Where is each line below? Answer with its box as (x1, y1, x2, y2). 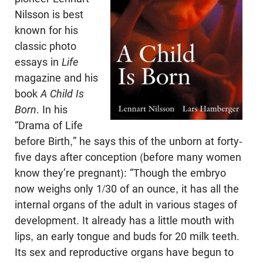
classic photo (15, 40, 76, 53)
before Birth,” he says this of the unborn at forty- (15, 135, 242, 148)
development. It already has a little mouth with (15, 214, 234, 227)
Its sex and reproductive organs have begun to (15, 246, 234, 259)
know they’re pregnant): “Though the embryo (15, 167, 226, 180)
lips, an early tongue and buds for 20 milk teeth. (15, 230, 240, 243)
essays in (15, 56, 62, 69)
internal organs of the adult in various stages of (15, 198, 237, 211)
